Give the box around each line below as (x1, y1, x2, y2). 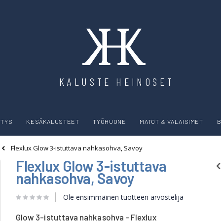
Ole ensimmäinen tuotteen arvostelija (63, 192, 184, 202)
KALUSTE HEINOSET (59, 75, 175, 88)
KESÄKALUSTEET (26, 117, 79, 126)
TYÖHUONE (93, 117, 126, 126)
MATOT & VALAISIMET (140, 117, 203, 126)
